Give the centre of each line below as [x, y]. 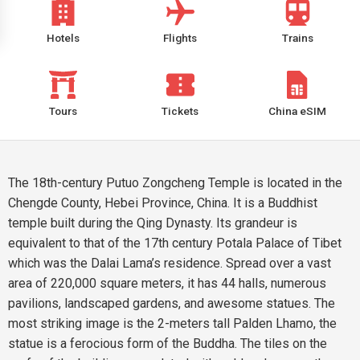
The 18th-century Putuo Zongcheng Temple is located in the [175, 183]
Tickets [180, 111]
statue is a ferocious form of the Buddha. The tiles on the [168, 344]
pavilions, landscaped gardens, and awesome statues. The [172, 303]
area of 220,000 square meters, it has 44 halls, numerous [167, 283]
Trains [297, 38]
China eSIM [297, 111]
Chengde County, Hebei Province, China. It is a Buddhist [163, 203]
